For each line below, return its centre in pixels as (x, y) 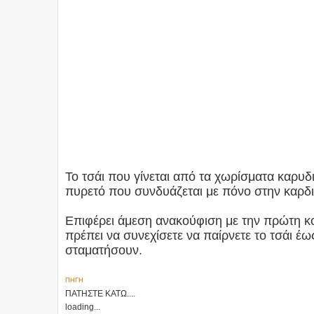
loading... (83, 307)
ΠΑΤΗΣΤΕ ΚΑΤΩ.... (100, 293)
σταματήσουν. (104, 250)
